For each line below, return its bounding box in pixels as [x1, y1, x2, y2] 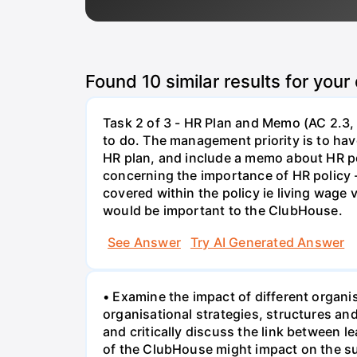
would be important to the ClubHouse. [103, 202, 343, 219]
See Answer [108, 233, 181, 250]
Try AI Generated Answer [190, 233, 345, 250]
